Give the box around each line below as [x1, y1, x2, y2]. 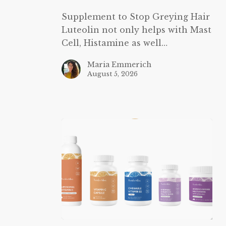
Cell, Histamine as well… [61, 38, 167, 48]
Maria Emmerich [87, 60, 151, 69]
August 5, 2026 [87, 70, 138, 78]
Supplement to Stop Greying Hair [61, 12, 210, 22]
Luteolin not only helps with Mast [61, 25, 211, 35]
